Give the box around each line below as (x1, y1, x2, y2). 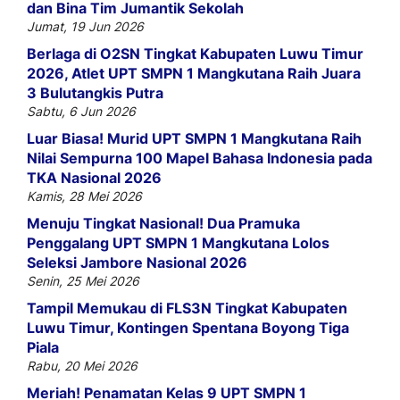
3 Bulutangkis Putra (27, 84, 163, 103)
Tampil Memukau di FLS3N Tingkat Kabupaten (27, 299, 347, 318)
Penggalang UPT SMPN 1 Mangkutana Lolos (27, 234, 329, 253)
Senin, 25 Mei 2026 (27, 273, 139, 289)
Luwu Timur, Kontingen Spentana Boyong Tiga (27, 319, 349, 337)
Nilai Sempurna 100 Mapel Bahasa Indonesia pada (27, 149, 372, 168)
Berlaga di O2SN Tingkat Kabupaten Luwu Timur (27, 45, 363, 63)
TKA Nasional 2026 (27, 169, 162, 187)
